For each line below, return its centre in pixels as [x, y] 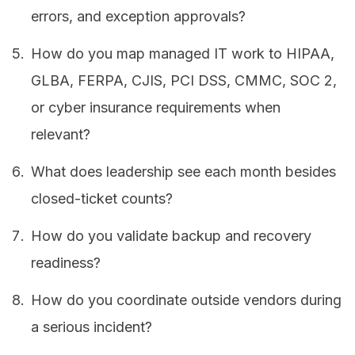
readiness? [66, 262]
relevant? [61, 135]
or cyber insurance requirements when [156, 108]
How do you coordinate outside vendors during [187, 300]
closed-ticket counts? [102, 198]
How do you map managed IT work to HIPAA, [183, 54]
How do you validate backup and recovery [172, 235]
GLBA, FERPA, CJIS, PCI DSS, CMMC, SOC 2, [184, 81]
